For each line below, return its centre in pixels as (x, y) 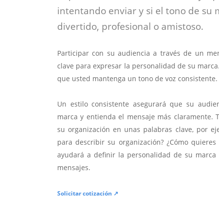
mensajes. (74, 168)
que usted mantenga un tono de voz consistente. (137, 79)
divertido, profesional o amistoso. (130, 27)
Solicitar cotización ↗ (88, 194)
